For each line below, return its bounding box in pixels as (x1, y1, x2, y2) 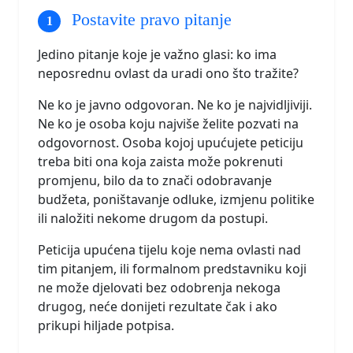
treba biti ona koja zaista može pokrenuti (38, 152, 283, 170)
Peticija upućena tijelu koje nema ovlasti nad (38, 240, 301, 258)
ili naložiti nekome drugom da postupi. (38, 209, 268, 227)
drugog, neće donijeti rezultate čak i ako (38, 297, 277, 315)
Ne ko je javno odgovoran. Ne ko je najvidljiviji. (38, 95, 312, 113)
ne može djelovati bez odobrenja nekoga (38, 278, 281, 296)
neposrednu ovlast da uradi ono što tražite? (38, 64, 299, 82)
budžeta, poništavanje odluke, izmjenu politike (38, 190, 314, 208)
